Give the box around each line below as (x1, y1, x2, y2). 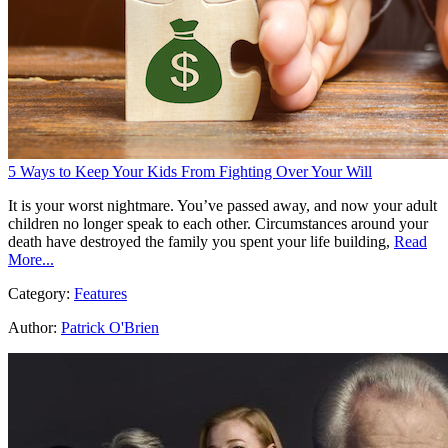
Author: (8, 319, 57, 337)
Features (74, 285, 127, 303)
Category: (8, 285, 74, 303)
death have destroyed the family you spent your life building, (8, 233, 390, 251)
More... (8, 251, 54, 269)
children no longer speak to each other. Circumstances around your (8, 215, 428, 233)
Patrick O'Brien (61, 319, 159, 337)
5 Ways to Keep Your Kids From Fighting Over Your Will (8, 163, 372, 181)
